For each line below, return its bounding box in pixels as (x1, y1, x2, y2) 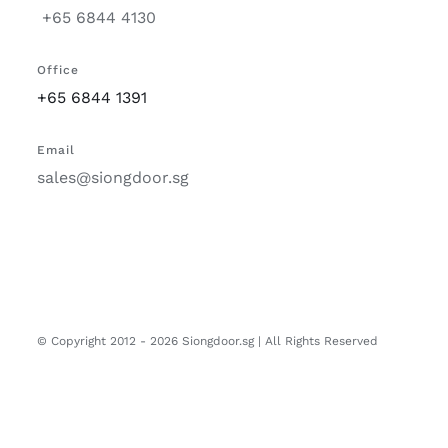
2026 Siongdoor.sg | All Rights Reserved (150, 333, 378, 348)
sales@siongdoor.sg (37, 167, 189, 187)
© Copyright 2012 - (37, 333, 150, 348)
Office (37, 62, 79, 77)
